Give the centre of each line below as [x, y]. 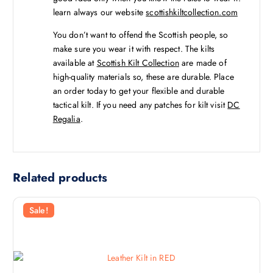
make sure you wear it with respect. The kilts [134, 48]
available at [75, 62]
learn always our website [99, 12]
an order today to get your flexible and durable [139, 90]
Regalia [66, 119]
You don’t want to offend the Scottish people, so [140, 34]
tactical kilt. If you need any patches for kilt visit [140, 105]
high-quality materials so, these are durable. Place [143, 76]
